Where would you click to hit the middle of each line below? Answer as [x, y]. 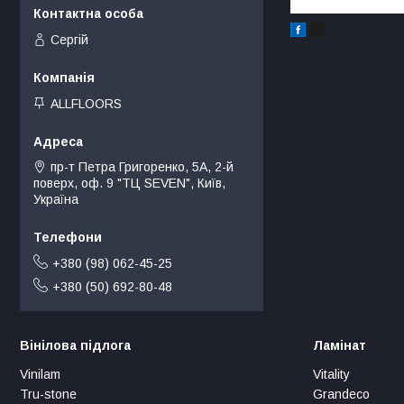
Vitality [331, 375]
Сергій [69, 39]
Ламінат [340, 346]
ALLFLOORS [86, 104]
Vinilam [40, 375]
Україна [56, 200]
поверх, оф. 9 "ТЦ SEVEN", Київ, [129, 184]
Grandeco [341, 395]
